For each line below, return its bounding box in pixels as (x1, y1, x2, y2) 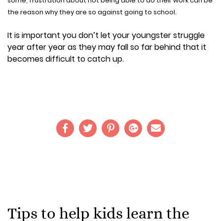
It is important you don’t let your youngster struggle (7, 29, 205, 41)
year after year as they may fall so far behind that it (7, 41, 206, 53)
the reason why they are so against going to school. (7, 7, 177, 17)
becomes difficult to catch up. (7, 53, 124, 65)
